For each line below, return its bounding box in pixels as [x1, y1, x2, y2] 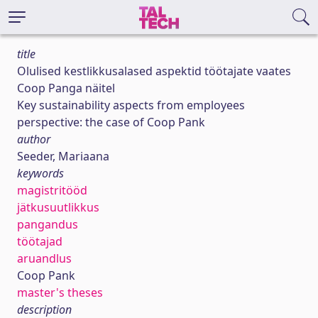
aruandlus [17, 251, 72, 266]
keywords [17, 165, 64, 181]
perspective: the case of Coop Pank [17, 114, 205, 130]
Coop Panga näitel [17, 80, 115, 96]
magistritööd [17, 182, 87, 198]
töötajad [17, 234, 62, 249]
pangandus [17, 216, 78, 232]
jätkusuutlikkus [17, 199, 99, 215]
